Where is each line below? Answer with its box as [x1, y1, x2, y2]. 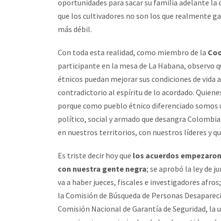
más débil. [58, 24, 92, 34]
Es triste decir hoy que [58, 150, 133, 160]
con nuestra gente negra [58, 164, 147, 174]
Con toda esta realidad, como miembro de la [58, 47, 208, 57]
